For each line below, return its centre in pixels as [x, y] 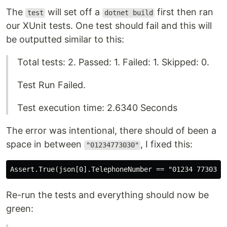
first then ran [184, 12]
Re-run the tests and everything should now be [107, 195]
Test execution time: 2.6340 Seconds [97, 108]
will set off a [74, 12]
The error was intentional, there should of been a [111, 131]
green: [20, 209]
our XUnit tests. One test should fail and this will [109, 26]
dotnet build [128, 13]
